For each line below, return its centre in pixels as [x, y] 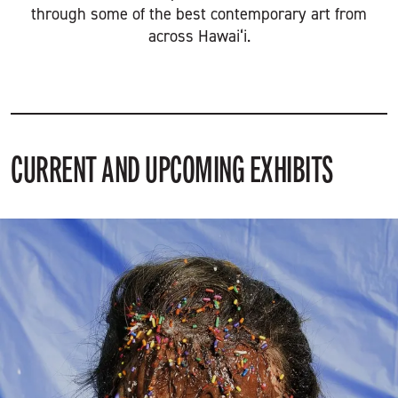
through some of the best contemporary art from [199, 14]
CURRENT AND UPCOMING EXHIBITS [172, 170]
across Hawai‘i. [199, 36]
